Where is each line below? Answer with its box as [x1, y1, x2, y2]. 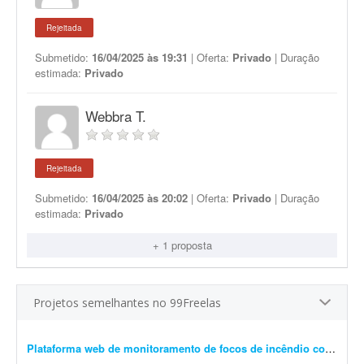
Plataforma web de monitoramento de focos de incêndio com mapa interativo [325, 340, 336, 356]
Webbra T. [85, 106, 146, 126]
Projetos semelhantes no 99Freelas [33, 295, 221, 310]
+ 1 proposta [152, 237, 212, 253]
